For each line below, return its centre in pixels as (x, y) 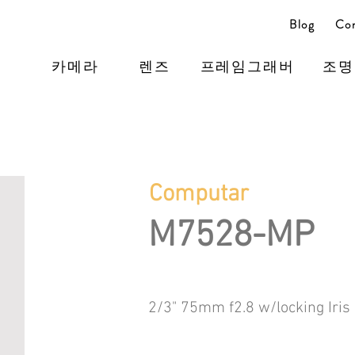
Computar (199, 195)
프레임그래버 (247, 67)
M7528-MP (231, 237)
